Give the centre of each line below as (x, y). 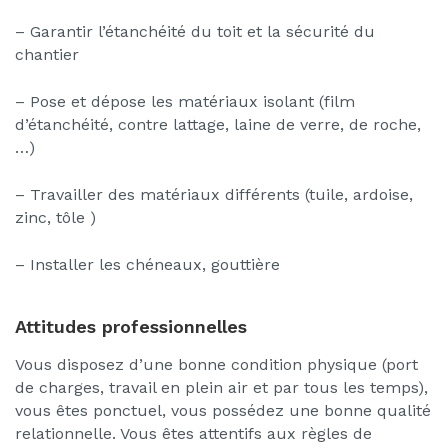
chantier (47, 54)
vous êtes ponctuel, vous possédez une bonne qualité (223, 410)
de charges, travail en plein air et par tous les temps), (221, 387)
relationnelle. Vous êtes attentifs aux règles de (193, 433)
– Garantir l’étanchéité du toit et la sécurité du (195, 31)
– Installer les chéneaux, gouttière (147, 264)
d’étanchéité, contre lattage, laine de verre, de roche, (218, 124)
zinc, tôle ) (55, 217)
